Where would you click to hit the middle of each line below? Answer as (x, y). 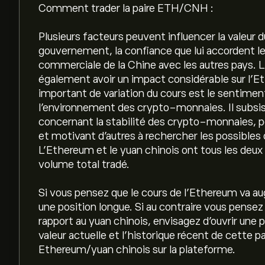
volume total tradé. (84, 164)
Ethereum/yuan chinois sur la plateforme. (137, 250)
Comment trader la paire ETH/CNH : (126, 8)
